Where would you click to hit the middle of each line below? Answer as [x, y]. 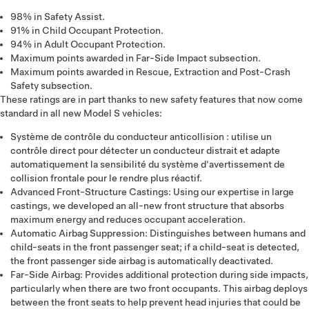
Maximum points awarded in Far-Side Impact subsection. [136, 58]
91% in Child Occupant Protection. [87, 30]
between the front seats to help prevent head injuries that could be [156, 302]
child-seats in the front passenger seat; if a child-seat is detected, [155, 247]
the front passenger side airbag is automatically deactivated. [142, 261]
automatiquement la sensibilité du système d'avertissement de [148, 164]
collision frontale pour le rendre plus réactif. [106, 178]
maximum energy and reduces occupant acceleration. [128, 219]
